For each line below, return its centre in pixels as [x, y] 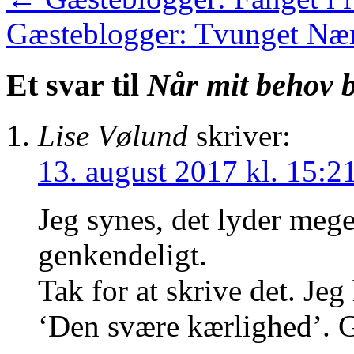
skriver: [243, 136]
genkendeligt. [122, 255]
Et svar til [77, 85]
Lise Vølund [113, 136]
